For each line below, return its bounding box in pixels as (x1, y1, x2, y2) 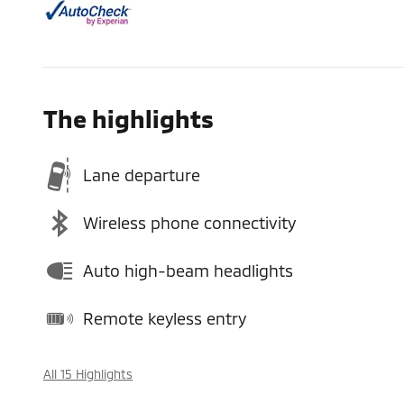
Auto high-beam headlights (83, 261, 293, 280)
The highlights (43, 103, 214, 133)
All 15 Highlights (43, 365, 133, 381)
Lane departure (83, 165, 200, 185)
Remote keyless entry (83, 308, 246, 328)
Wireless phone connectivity (83, 213, 296, 233)
